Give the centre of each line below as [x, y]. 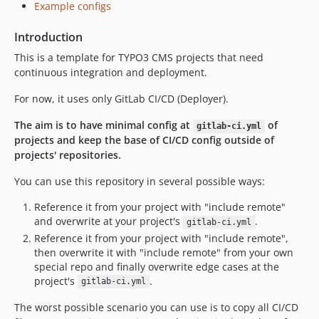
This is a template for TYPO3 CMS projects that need [139, 58]
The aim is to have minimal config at [104, 125]
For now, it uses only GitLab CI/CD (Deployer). [121, 99]
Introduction [48, 37]
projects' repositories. [68, 155]
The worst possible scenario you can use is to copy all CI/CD [156, 307]
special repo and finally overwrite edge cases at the [157, 266]
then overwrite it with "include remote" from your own [164, 252]
